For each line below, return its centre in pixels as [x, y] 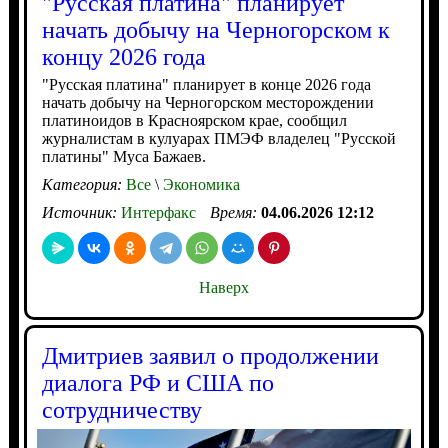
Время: [235, 212]
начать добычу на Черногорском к [215, 30]
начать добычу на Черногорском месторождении [207, 102]
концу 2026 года [123, 57]
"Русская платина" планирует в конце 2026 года [206, 84]
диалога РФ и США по [157, 383]
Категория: [83, 184]
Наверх [223, 287]
